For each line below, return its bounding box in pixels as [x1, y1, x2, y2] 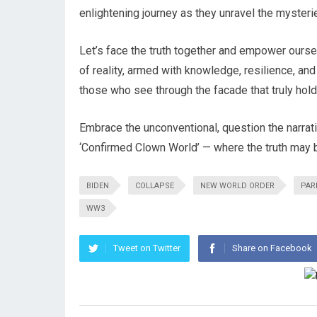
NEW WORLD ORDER [200, 181, 275, 190]
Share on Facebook [232, 243, 312, 253]
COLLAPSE [135, 181, 174, 190]
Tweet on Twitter [113, 243, 180, 253]
